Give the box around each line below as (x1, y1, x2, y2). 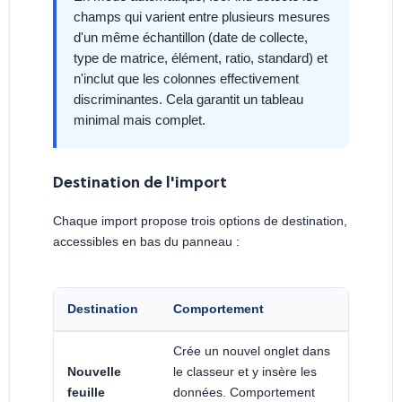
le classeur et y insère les (173, 363, 317, 379)
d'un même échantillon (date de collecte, (74, 30, 309, 46)
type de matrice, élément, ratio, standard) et (74, 50, 328, 66)
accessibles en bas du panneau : (53, 233, 240, 249)
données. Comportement (173, 384, 315, 399)
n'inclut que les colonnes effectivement (74, 71, 300, 87)
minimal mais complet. (74, 112, 206, 128)
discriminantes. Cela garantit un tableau (74, 92, 304, 108)
